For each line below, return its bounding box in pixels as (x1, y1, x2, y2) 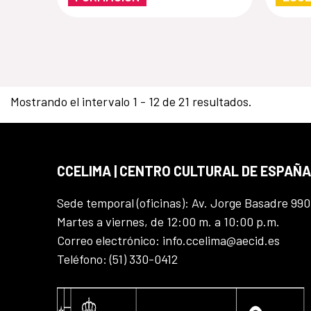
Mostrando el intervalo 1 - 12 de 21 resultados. (10, 94, 252, 110)
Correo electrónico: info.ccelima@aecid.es (57, 232, 280, 248)
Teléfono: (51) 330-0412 (57, 251, 178, 267)
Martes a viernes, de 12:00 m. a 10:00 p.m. (57, 213, 280, 229)
